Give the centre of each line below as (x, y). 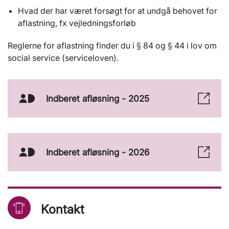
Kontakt (63, 210)
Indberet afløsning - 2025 (98, 98)
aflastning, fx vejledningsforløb (77, 23)
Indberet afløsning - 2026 (98, 152)
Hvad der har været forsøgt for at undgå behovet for (118, 11)
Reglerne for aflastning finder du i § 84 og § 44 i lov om (112, 46)
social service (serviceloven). (63, 58)
